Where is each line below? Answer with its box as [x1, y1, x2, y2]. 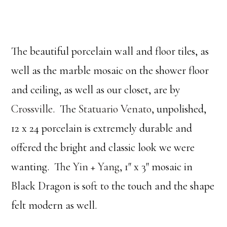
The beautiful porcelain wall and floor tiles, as [11, 45, 209, 58]
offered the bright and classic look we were [11, 141, 195, 155]
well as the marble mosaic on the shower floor [11, 64, 209, 78]
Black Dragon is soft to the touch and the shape [11, 179, 215, 193]
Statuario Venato [79, 102, 152, 116]
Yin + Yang [73, 160, 120, 174]
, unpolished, [152, 102, 207, 116]
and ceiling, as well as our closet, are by [11, 83, 181, 97]
